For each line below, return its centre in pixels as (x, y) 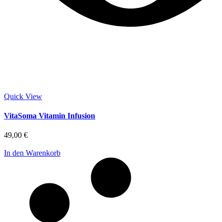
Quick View (23, 96)
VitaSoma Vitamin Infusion (50, 115)
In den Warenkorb (32, 153)
